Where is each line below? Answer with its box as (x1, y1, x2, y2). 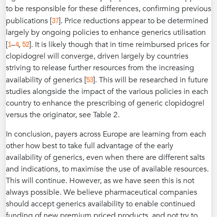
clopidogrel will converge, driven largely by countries (6, 50, 188, 62)
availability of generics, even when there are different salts (6, 152, 205, 163)
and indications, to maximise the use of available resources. (6, 163, 209, 174)
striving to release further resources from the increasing (6, 62, 194, 73)
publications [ (6, 15, 52, 26)
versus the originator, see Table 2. (6, 109, 120, 120)
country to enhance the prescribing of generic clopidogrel (6, 97, 204, 108)
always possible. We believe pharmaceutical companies (6, 186, 197, 198)
